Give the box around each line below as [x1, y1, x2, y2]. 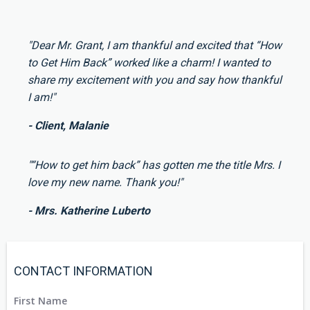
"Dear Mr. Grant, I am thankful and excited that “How [28, 39, 282, 53]
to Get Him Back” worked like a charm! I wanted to [28, 56, 271, 70]
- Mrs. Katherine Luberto [28, 204, 150, 218]
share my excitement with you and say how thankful [28, 73, 282, 87]
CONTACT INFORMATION [14, 264, 153, 279]
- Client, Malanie [28, 119, 109, 133]
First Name [14, 294, 67, 308]
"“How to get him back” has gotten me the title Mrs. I [28, 158, 280, 172]
